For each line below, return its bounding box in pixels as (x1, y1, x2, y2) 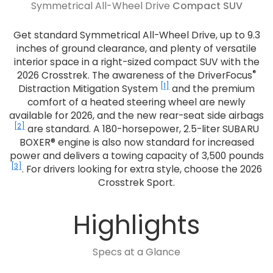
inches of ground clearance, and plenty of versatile (16, 42, 257, 55)
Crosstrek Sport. (98, 176, 175, 190)
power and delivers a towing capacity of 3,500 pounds (9, 149, 264, 163)
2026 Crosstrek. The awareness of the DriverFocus (16, 69, 252, 82)
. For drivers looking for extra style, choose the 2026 (22, 163, 262, 176)
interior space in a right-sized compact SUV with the (13, 55, 260, 69)
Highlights (73, 207, 200, 244)
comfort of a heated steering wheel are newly (27, 96, 246, 109)
